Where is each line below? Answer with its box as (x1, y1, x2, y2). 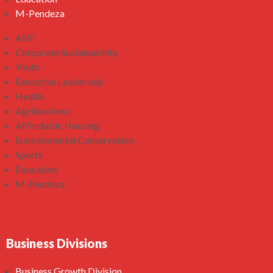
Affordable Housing (15, 119, 99, 131)
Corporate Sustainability (15, 46, 118, 58)
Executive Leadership (15, 76, 104, 87)
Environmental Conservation (15, 134, 133, 146)
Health (15, 90, 44, 102)
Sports (15, 149, 43, 160)
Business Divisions (6, 236, 107, 250)
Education (15, 163, 57, 175)
